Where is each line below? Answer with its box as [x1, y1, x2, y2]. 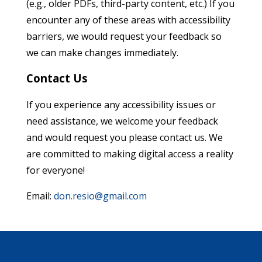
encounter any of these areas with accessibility [26, 13, 230, 26]
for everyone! [26, 164, 85, 177]
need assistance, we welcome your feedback [26, 115, 218, 127]
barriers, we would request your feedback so [26, 30, 222, 43]
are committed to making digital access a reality [26, 147, 233, 160]
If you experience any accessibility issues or [26, 98, 216, 111]
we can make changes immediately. [26, 46, 178, 59]
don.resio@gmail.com [54, 189, 147, 202]
